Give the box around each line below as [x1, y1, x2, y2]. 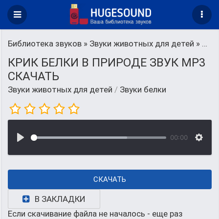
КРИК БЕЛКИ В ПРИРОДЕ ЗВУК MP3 [8, 56, 205, 69]
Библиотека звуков [8, 39, 82, 48]
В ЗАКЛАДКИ [35, 194, 86, 204]
